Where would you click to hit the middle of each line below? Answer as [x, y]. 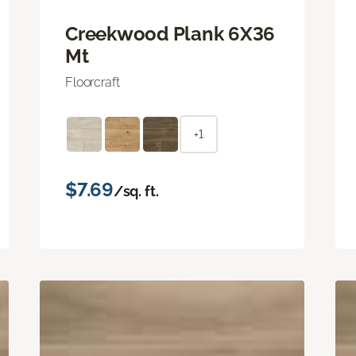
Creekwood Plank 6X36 [170, 33]
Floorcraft [93, 82]
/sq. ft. [136, 191]
